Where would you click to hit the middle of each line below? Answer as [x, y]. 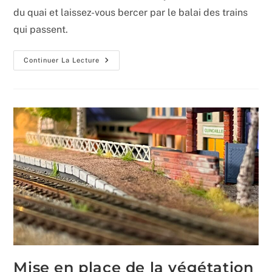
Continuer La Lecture [62, 60]
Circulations [126, 60]
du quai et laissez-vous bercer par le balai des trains [131, 12]
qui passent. [41, 29]
